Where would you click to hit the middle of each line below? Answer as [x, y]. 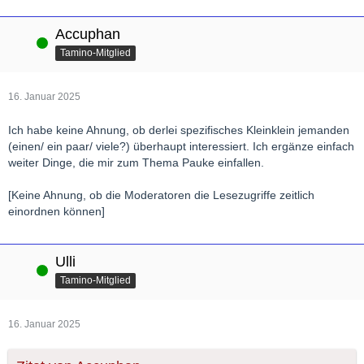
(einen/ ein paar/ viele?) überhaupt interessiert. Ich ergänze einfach [181, 146]
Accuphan [88, 34]
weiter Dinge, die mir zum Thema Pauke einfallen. [136, 162]
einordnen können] [56, 211]
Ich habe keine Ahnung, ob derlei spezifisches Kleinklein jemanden [179, 130]
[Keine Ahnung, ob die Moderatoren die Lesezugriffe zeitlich [161, 195]
